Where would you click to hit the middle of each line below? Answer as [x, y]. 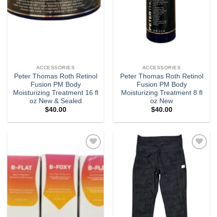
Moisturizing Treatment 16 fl [55, 93]
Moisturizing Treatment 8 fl [162, 93]
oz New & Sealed [55, 101]
